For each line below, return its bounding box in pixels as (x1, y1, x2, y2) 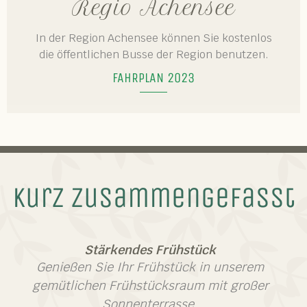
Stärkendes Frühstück (84, 242, 216, 258)
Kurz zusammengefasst (12, 180, 295, 214)
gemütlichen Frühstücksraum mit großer (32, 278, 269, 293)
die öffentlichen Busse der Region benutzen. (38, 47, 269, 62)
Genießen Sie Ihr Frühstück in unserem (36, 259, 264, 275)
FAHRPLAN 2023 (112, 70, 195, 86)
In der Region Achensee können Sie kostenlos (35, 31, 272, 45)
